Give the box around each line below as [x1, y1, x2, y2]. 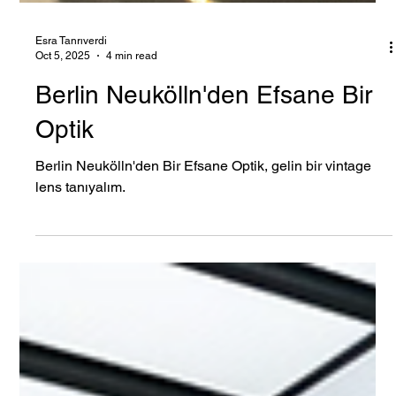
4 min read [106, 78, 158, 91]
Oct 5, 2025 [35, 78, 91, 91]
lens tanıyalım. [35, 208, 126, 225]
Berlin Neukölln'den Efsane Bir [35, 110, 373, 138]
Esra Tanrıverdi [35, 64, 108, 76]
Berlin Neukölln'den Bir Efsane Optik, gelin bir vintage [35, 187, 372, 203]
